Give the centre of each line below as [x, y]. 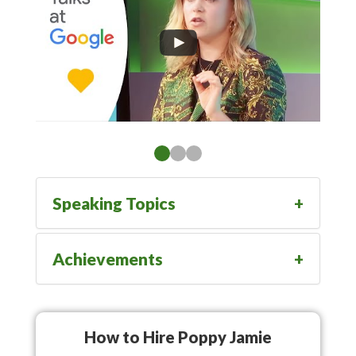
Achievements [108, 259]
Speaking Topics [114, 203]
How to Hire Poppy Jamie [178, 337]
